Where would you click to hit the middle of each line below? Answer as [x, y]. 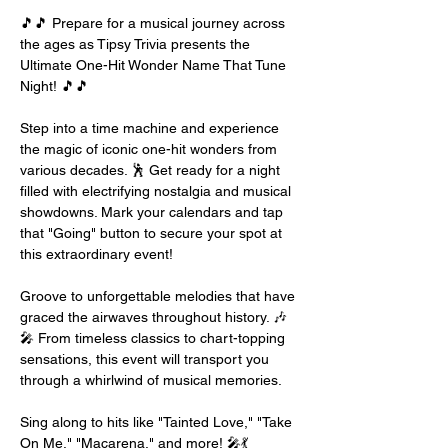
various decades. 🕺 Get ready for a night [152, 170]
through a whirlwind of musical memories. [151, 380]
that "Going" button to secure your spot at [153, 233]
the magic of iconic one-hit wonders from [150, 149]
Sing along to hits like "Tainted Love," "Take [158, 422]
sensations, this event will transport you [146, 359]
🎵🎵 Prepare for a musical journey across [154, 23]
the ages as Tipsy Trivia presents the [137, 44]
